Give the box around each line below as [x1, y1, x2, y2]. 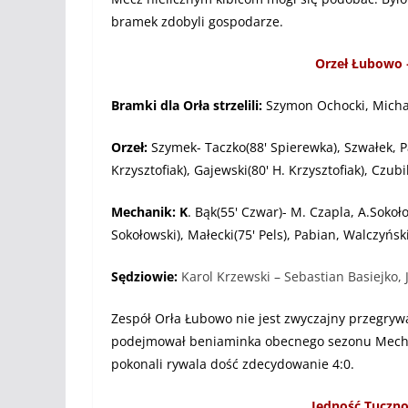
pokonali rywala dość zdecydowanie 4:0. [111, 354, 354, 372]
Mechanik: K [111, 202, 188, 220]
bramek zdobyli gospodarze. [111, 12, 283, 30]
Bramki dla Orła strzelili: [111, 96, 262, 114]
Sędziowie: [111, 267, 181, 285]
